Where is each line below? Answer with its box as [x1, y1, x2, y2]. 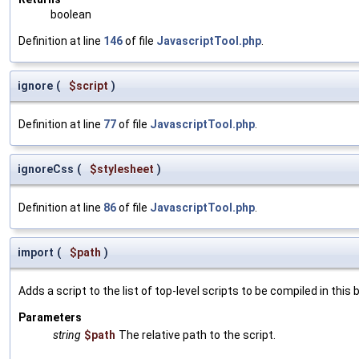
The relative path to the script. [119, 328, 276, 341]
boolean [50, 7, 91, 21]
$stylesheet [90, 162, 154, 175]
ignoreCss [18, 162, 74, 175]
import [18, 245, 54, 259]
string [53, 328, 81, 341]
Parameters [18, 310, 82, 324]
